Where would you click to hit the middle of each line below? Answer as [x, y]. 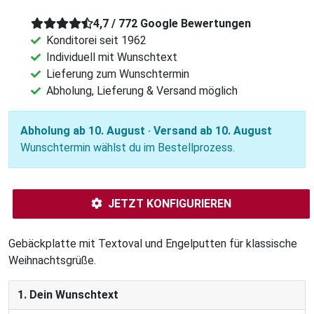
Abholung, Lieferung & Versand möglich [142, 91]
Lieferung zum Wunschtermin [118, 74]
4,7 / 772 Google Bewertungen [172, 24]
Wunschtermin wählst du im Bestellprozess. [128, 148]
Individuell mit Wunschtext [112, 57]
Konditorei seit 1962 [96, 41]
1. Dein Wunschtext [68, 295]
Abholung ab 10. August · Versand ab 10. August [146, 131]
